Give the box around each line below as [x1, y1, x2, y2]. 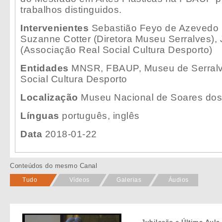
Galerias [116, 176, 141, 183]
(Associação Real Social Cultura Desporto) [20, 44, 213, 55]
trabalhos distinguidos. [20, 4, 122, 15]
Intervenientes [20, 22, 89, 33]
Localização [20, 92, 78, 103]
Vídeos [69, 176, 90, 183]
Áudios [168, 176, 189, 183]
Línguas [20, 110, 59, 121]
